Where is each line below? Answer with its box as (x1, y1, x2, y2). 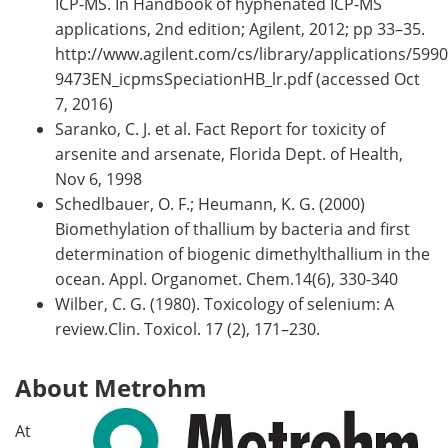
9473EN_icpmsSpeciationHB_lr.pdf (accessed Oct (55, 67, 420, 90)
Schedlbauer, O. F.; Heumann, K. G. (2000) (55, 192, 365, 215)
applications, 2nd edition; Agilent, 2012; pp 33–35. (55, 17, 425, 40)
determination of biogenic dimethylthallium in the (55, 242, 430, 265)
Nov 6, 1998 (55, 167, 142, 190)
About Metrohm (15, 370, 207, 404)
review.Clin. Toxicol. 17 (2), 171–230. (55, 317, 320, 340)
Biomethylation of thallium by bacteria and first (55, 217, 410, 240)
